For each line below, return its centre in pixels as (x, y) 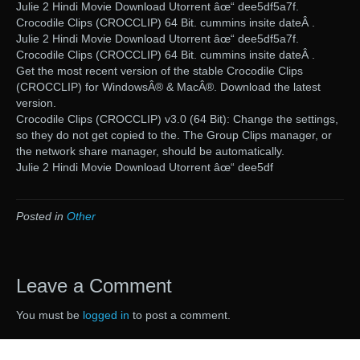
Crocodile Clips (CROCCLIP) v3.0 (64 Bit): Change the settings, (177, 119)
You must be (49, 315)
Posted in (41, 217)
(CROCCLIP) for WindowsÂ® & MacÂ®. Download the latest (168, 87)
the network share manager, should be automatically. (150, 151)
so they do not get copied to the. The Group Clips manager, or (174, 135)
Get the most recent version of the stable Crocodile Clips (160, 71)
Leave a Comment (94, 286)
